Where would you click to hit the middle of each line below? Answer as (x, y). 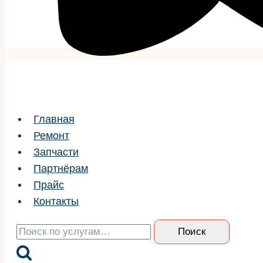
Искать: (33, 227)
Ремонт (51, 135)
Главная (54, 119)
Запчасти (56, 152)
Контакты (56, 201)
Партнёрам (61, 168)
